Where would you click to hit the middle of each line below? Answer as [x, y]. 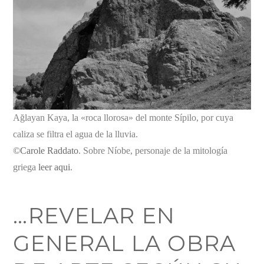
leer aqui [55, 167]
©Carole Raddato [46, 150]
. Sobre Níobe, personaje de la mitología [153, 150]
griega [26, 167]
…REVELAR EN [94, 216]
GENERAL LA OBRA [125, 244]
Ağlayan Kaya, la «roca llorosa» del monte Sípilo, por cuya [123, 117]
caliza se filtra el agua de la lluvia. [76, 134]
